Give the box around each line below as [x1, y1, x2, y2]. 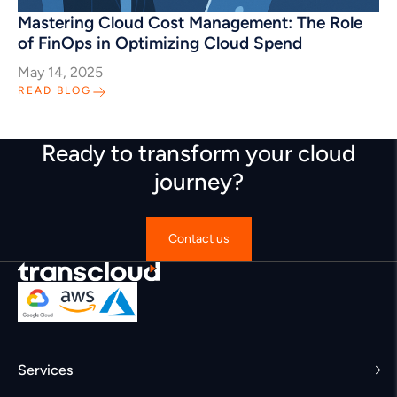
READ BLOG [18, 84, 91, 97]
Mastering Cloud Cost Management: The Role [18, 12, 362, 33]
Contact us [167, 231, 230, 246]
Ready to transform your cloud [42, 139, 355, 167]
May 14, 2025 [18, 64, 103, 81]
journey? [153, 167, 244, 196]
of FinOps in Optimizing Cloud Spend [18, 33, 302, 53]
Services [18, 362, 73, 378]
